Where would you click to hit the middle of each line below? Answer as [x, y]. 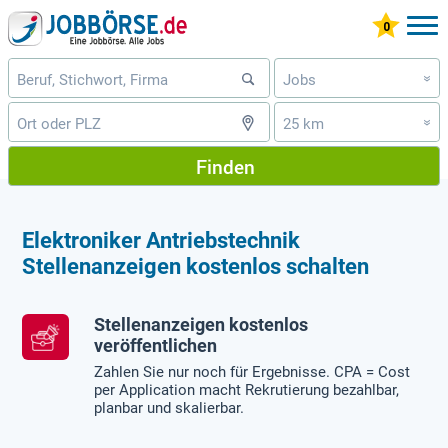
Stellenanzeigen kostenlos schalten [196, 266]
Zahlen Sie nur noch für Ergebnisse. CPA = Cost [252, 372]
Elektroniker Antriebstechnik [161, 240]
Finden [225, 166]
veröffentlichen [156, 345]
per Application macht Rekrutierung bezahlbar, [247, 390]
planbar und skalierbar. [169, 408]
